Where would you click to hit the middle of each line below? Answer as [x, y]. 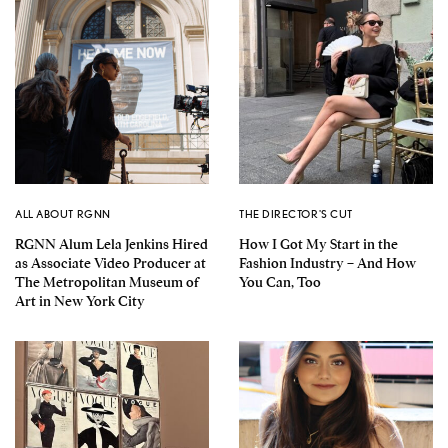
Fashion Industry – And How [327, 263]
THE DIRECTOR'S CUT [296, 214]
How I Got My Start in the [318, 244]
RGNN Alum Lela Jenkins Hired [111, 244]
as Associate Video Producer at [110, 263]
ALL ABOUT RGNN [63, 214]
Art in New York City [80, 301]
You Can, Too [280, 282]
